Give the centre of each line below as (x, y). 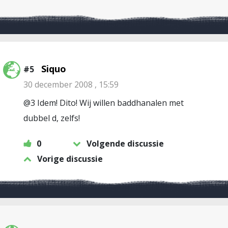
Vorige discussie (70, 159)
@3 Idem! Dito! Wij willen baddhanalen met (104, 103)
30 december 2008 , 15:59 (71, 84)
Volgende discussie (125, 144)
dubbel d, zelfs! (52, 118)
